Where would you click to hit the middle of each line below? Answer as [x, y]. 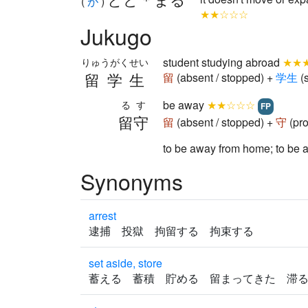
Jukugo [116, 36]
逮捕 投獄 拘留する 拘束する [175, 231]
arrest [102, 216]
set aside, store [125, 263]
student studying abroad [223, 62]
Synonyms [132, 181]
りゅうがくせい [115, 62]
